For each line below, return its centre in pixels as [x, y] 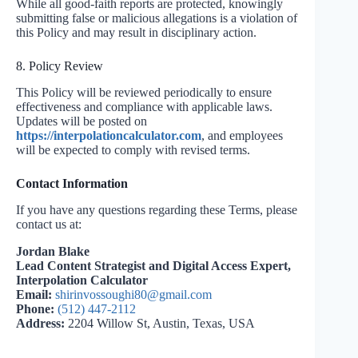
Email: [34, 294]
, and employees [242, 136]
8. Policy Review [60, 66]
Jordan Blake [53, 251]
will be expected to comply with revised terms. [133, 150]
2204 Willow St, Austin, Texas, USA [160, 323]
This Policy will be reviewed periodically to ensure [144, 93]
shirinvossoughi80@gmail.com [133, 294]
